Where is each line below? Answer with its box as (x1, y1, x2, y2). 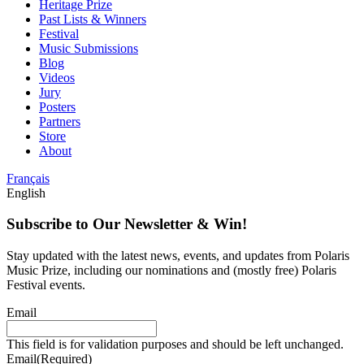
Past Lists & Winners (39, 11, 146, 26)
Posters (39, 99, 76, 114)
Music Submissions (39, 41, 138, 55)
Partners (39, 114, 80, 128)
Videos (39, 70, 75, 84)
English (6, 185, 45, 200)
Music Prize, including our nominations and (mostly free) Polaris (6, 262, 336, 277)
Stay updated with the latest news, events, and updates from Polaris (6, 248, 349, 262)
